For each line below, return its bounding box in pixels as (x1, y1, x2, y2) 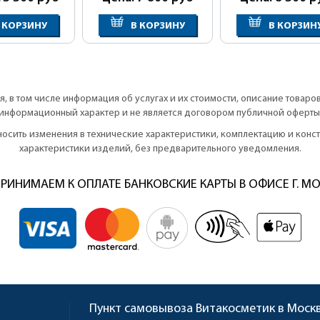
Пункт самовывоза (89, 302, 196, 316)
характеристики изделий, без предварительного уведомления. (19, 144, 301, 154)
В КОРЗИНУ (129, 21, 185, 31)
